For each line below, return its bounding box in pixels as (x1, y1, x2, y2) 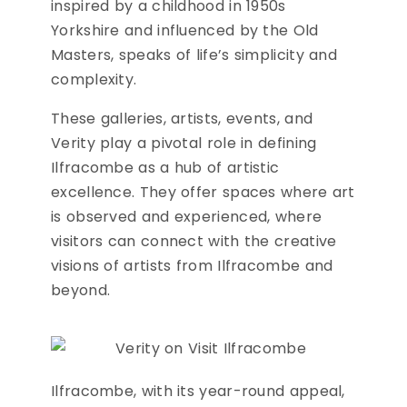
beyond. (51, 280, 111, 302)
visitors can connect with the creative (51, 231, 337, 253)
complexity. (51, 69, 137, 91)
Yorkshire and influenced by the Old (51, 20, 319, 42)
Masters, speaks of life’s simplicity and (51, 45, 337, 66)
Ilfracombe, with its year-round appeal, (51, 381, 345, 402)
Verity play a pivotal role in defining (51, 133, 317, 154)
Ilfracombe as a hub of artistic (51, 157, 280, 179)
